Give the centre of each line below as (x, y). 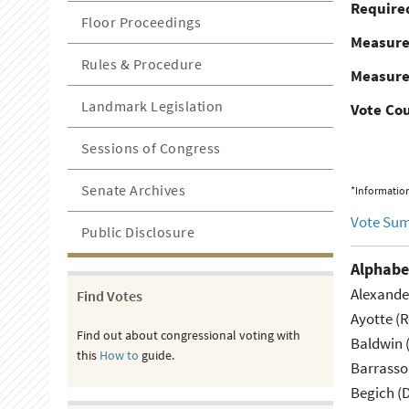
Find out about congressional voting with (188, 335)
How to (119, 355)
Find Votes (109, 296)
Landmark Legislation (152, 106)
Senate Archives (133, 190)
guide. (156, 355)
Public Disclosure (138, 232)
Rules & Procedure (142, 64)
